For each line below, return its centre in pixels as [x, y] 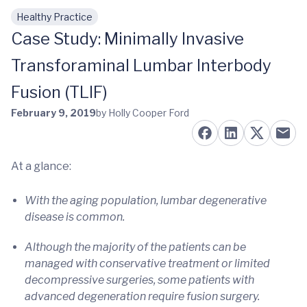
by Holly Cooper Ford [143, 113]
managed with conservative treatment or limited [147, 263]
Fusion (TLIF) [59, 92]
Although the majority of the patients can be [135, 247]
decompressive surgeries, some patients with [139, 280]
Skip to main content [76, 24]
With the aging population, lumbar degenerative [146, 200]
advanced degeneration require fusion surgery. [142, 296]
